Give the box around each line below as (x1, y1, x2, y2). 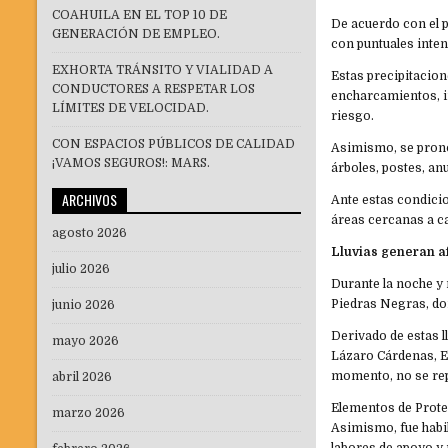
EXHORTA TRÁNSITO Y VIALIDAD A (52, 63, 273, 78)
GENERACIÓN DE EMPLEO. (52, 27, 220, 42)
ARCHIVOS (62, 189, 117, 211)
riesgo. (331, 109, 375, 124)
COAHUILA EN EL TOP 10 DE (52, 8, 227, 23)
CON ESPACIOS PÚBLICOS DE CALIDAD (52, 137, 295, 152)
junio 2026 (52, 298, 115, 313)
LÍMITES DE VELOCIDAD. (52, 101, 209, 116)
